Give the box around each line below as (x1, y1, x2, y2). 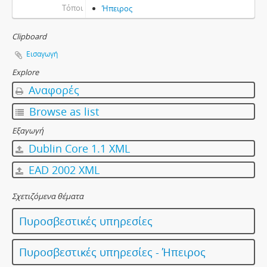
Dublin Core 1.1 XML (26, 141, 130, 156)
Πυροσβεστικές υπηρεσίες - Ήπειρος (19, 245, 206, 259)
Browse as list (26, 104, 99, 119)
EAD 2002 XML (26, 163, 100, 177)
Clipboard (12, 31, 46, 42)
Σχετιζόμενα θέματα (12, 191, 83, 201)
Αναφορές (26, 83, 79, 97)
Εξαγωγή (12, 125, 44, 136)
